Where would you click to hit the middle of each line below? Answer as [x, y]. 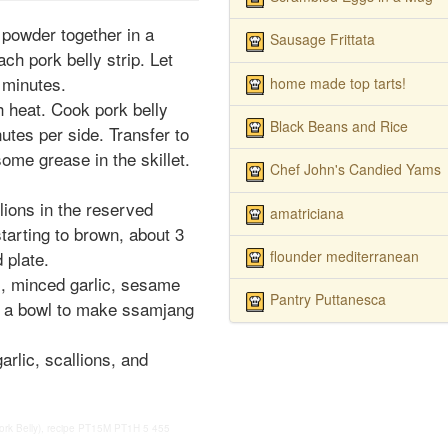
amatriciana [306, 212]
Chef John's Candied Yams [355, 169]
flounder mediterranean [344, 255]
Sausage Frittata [322, 39]
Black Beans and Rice [338, 125]
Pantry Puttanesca [327, 299]
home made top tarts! [337, 82]
